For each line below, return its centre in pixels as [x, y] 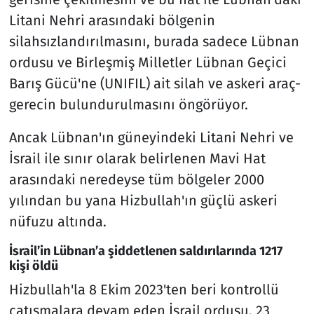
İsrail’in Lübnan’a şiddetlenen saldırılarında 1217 [145, 251]
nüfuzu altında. [57, 221]
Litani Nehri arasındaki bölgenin [112, 20]
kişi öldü [33, 265]
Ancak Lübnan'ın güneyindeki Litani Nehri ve [151, 137]
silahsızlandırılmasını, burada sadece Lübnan [154, 41]
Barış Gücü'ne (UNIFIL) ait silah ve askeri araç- [155, 83]
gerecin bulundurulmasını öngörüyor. [128, 104]
